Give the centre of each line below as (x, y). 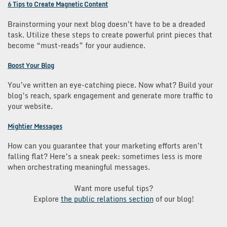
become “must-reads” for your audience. (77, 45)
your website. (30, 106)
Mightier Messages (35, 126)
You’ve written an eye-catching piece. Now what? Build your (110, 85)
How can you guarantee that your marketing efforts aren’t (105, 146)
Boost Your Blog (31, 65)
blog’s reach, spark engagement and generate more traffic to (110, 96)
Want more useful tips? (113, 188)
